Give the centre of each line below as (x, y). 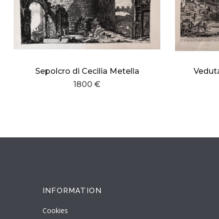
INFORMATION (72, 191)
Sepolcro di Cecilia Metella (87, 71)
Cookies (55, 211)
